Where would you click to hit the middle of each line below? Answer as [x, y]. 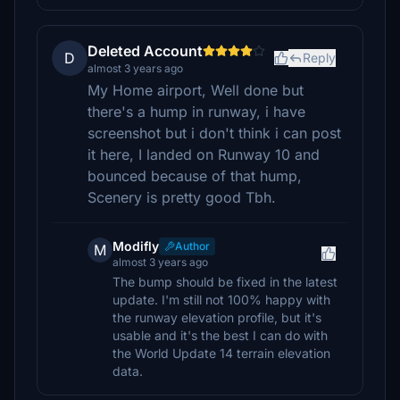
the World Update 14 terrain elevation [221, 353]
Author [192, 246]
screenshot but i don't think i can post [214, 133]
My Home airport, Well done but [196, 90]
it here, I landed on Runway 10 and [204, 154]
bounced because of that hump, [195, 176]
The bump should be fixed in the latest [225, 282]
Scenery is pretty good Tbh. [182, 197]
